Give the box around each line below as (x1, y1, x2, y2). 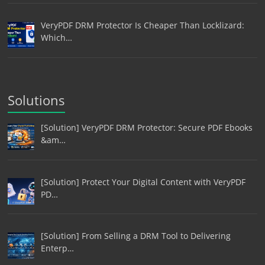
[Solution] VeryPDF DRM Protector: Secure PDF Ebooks (40, 122, 253, 134)
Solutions (8, 91, 66, 109)
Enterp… (40, 243, 74, 254)
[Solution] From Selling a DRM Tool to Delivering (40, 230, 231, 242)
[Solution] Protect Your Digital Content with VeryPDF (40, 176, 245, 188)
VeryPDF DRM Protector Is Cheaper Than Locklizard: (40, 20, 244, 31)
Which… (40, 32, 72, 44)
